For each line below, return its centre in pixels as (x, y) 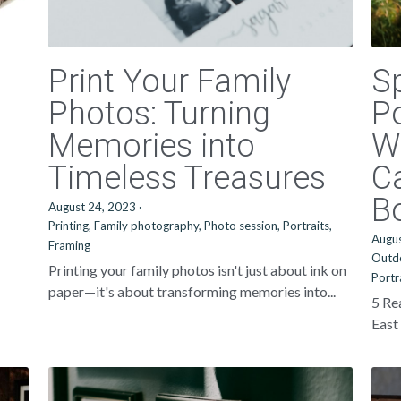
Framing (69, 245)
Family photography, (147, 226)
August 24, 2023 (92, 207)
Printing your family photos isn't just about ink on (197, 270)
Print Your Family (169, 81)
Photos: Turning (159, 114)
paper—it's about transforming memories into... (192, 291)
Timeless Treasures (187, 178)
